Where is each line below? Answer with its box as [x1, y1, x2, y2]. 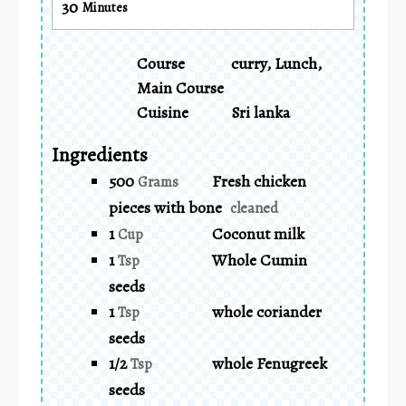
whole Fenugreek [212, 352, 327, 374]
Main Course [137, 76, 224, 99]
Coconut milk [212, 222, 304, 245]
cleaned [230, 198, 278, 218]
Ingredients [52, 140, 148, 168]
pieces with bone [109, 196, 222, 218]
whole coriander [212, 300, 322, 323]
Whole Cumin [212, 248, 307, 271]
